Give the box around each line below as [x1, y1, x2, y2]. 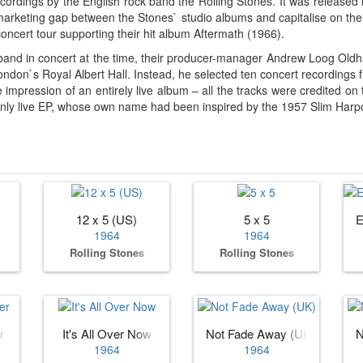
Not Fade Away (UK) [206, 324, 315, 342]
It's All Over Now [62, 324, 152, 342]
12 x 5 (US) [76, 211, 137, 228]
